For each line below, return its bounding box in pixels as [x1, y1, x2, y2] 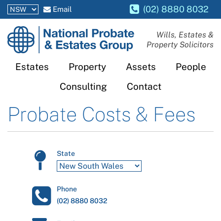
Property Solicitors [147, 39, 214, 49]
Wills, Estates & [156, 30, 214, 39]
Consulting [60, 81, 107, 92]
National [7, 28, 38, 37]
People [175, 61, 206, 72]
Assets [125, 61, 156, 72]
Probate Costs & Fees [7, 103, 195, 126]
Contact [127, 81, 161, 92]
